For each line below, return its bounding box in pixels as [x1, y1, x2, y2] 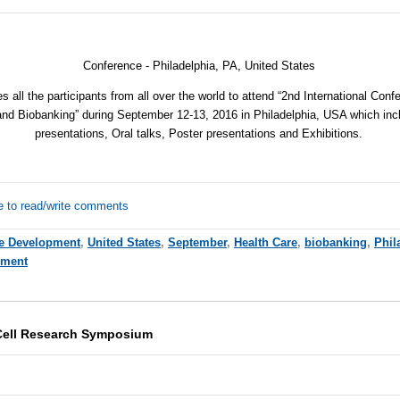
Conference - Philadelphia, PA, [82, 58, 245, 72]
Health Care [233, 235, 297, 249]
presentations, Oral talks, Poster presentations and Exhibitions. [35, 127, 363, 141]
